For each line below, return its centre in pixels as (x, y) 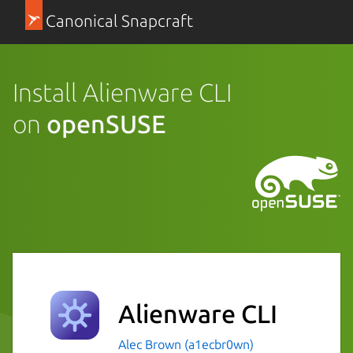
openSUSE (106, 123)
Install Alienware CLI (122, 92)
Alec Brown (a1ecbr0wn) (186, 344)
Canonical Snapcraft (119, 21)
